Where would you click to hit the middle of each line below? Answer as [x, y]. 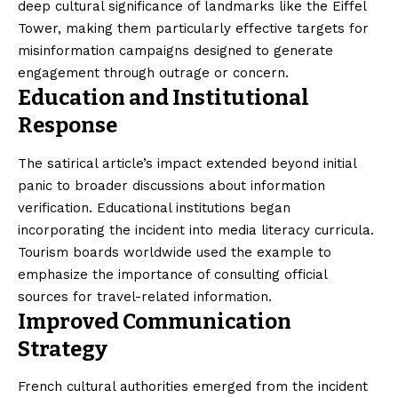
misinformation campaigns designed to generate [175, 51]
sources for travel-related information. [145, 296]
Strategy [63, 349]
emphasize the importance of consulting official [172, 274]
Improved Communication [155, 321]
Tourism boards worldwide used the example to [175, 252]
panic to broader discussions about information [171, 185]
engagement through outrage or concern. [153, 73]
